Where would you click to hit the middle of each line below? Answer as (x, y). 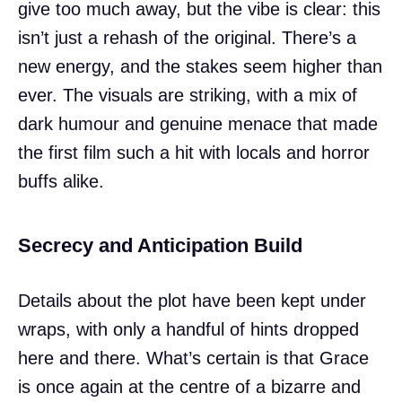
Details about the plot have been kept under (192, 300)
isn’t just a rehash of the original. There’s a (187, 37)
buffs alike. (61, 181)
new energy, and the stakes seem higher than (200, 66)
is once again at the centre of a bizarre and (189, 386)
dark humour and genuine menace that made (198, 123)
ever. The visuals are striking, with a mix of (188, 95)
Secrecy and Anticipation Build (160, 245)
